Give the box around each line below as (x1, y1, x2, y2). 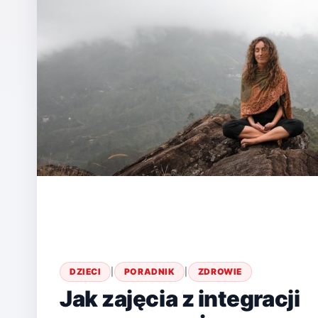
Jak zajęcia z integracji (60, 285, 300, 312)
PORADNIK (124, 266, 175, 278)
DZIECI (70, 266, 102, 278)
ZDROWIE (197, 266, 242, 278)
